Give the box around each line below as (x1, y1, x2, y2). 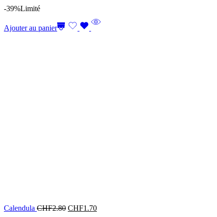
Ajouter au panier (4, 23, 57, 32)
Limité (20, 4, 40, 13)
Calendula (4, 203, 37, 212)
